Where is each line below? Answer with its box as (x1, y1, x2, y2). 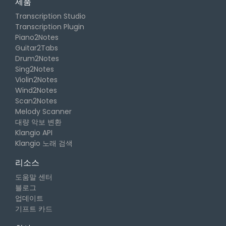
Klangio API (15, 128, 52, 138)
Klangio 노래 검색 (15, 138, 73, 149)
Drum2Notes (15, 53, 59, 64)
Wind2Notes (15, 85, 57, 96)
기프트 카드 (15, 204, 52, 214)
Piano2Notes (15, 32, 59, 43)
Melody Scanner (15, 106, 72, 117)
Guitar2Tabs (15, 43, 58, 53)
